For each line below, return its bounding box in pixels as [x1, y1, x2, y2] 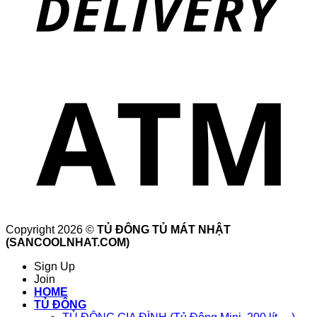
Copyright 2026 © [6, 224, 97, 236]
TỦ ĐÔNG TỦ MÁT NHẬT [97, 224, 231, 236]
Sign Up [34, 260, 75, 273]
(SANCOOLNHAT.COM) [6, 236, 129, 249]
